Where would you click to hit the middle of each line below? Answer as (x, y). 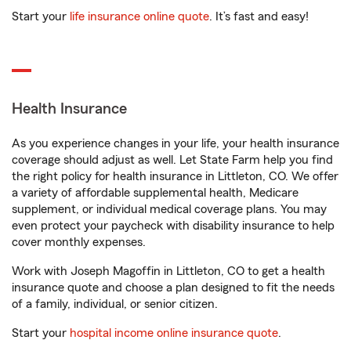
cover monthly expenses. (79, 242)
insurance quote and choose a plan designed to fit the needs (173, 288)
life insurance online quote (139, 16)
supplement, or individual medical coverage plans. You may (169, 209)
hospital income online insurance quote (174, 333)
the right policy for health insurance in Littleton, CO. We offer (175, 176)
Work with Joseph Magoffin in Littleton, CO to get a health (168, 271)
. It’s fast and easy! (259, 16)
